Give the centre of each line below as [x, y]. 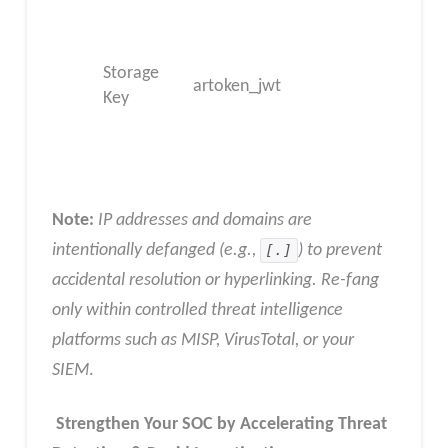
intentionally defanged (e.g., [155, 251]
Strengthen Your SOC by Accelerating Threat [219, 425]
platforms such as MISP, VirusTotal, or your [202, 341]
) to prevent [339, 251]
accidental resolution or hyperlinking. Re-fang [215, 281]
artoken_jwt [237, 86]
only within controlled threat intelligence [197, 311]
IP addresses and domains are [204, 221]
